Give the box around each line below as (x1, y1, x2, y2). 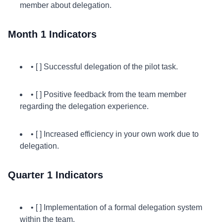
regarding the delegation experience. (20, 102, 149, 111)
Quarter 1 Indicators (8, 169, 103, 180)
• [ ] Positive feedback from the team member (31, 90, 186, 99)
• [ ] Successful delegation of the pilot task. (31, 62, 178, 71)
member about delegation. (20, 1, 111, 9)
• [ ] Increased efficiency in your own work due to (31, 130, 199, 138)
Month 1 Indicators (8, 29, 97, 40)
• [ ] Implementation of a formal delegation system (31, 203, 202, 212)
